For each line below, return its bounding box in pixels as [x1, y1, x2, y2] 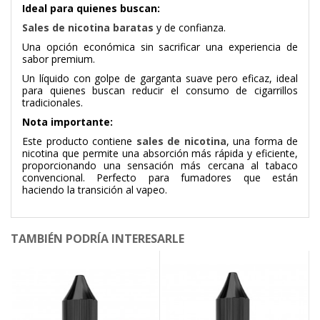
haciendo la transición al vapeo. [22, 183, 167, 197]
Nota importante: [22, 115, 113, 129]
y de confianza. [154, 21, 226, 35]
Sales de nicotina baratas [22, 21, 154, 35]
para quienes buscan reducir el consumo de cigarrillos [22, 84, 298, 98]
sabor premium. [22, 52, 95, 66]
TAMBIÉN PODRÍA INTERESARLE [11, 231, 184, 247]
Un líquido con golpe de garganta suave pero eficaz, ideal [22, 71, 298, 86]
